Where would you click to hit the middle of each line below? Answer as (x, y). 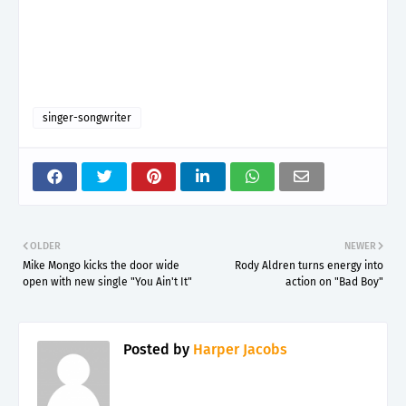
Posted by (156, 349)
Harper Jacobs (238, 349)
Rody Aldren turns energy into (309, 265)
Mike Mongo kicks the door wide (101, 265)
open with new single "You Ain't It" (107, 281)
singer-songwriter (87, 117)
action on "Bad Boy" (334, 281)
